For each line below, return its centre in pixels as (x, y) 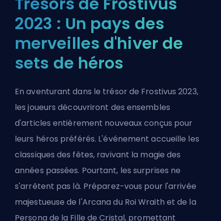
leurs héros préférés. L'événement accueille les (107, 139)
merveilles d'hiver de (99, 43)
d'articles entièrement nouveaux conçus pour (104, 123)
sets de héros (69, 63)
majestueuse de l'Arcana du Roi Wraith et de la (106, 202)
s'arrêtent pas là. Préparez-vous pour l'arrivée (106, 186)
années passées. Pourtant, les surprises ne (98, 171)
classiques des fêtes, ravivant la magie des (98, 155)
